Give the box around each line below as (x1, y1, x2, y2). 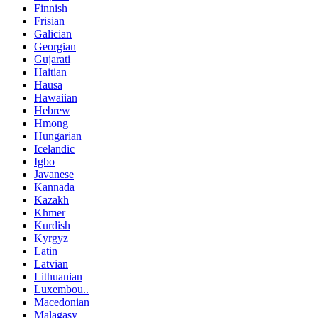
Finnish (34, 1, 67, 14)
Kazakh (34, 193, 69, 206)
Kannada (34, 180, 75, 193)
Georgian (34, 40, 76, 53)
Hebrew (34, 104, 70, 116)
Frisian (34, 14, 65, 27)
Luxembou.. (34, 283, 89, 295)
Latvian (34, 257, 68, 270)
